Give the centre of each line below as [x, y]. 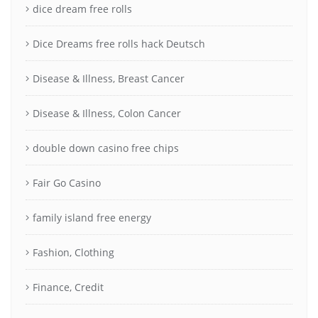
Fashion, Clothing [73, 252]
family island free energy [92, 217]
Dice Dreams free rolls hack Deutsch [119, 43]
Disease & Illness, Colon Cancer [107, 113]
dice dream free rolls [82, 9]
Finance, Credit [68, 287]
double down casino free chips [106, 148]
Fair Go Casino [67, 182]
